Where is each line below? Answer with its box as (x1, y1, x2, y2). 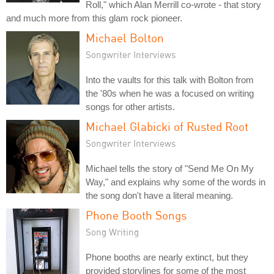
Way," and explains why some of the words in (86, 176, 265, 187)
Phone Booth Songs (86, 207, 187, 222)
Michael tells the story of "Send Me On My (86, 163, 254, 174)
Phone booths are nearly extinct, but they (86, 251, 248, 262)
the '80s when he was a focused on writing (86, 87, 254, 98)
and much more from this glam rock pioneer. (6, 12, 182, 23)
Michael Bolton (86, 30, 164, 45)
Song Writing (86, 226, 139, 237)
